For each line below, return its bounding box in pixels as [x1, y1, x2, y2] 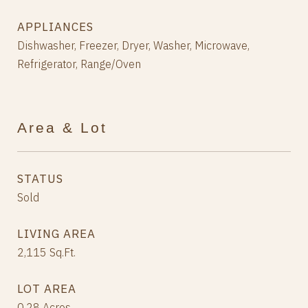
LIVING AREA [17, 226, 96, 242]
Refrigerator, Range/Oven [17, 57, 141, 71]
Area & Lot [17, 120, 107, 136]
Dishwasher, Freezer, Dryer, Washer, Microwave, [17, 38, 250, 53]
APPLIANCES [17, 19, 93, 35]
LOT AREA [17, 281, 76, 297]
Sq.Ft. [49, 245, 76, 260]
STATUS [17, 171, 63, 187]
